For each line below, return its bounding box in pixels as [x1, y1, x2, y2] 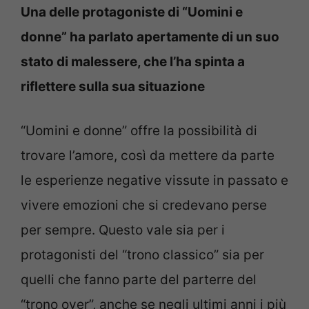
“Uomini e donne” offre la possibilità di [21, 123, 257, 139]
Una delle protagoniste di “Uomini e [21, 3, 243, 20]
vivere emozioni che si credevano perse [21, 197, 267, 213]
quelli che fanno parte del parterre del [21, 272, 257, 288]
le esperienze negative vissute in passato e [21, 172, 288, 188]
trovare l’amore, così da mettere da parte [21, 148, 275, 163]
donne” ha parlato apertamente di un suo [21, 28, 279, 45]
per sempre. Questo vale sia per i [21, 222, 225, 238]
